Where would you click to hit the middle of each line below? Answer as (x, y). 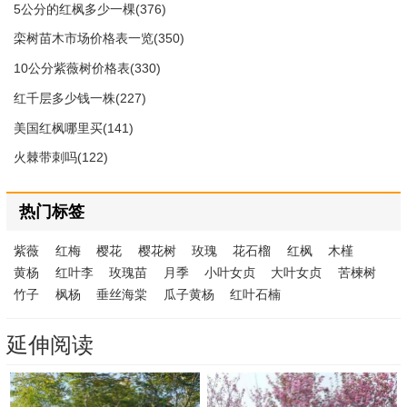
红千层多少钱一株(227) (80, 98)
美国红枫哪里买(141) (74, 128)
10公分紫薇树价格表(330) (88, 69)
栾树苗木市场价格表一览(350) (99, 39)
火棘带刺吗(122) (61, 158)
